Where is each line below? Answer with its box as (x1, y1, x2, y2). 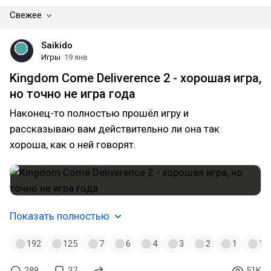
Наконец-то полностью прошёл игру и (10, 107, 189, 119)
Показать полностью (10, 210, 109, 222)
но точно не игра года (10, 87, 135, 101)
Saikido (41, 40, 73, 51)
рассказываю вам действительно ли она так (10, 123, 220, 135)
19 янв (64, 53, 88, 62)
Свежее (10, 10, 42, 21)
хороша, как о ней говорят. (10, 139, 136, 151)
